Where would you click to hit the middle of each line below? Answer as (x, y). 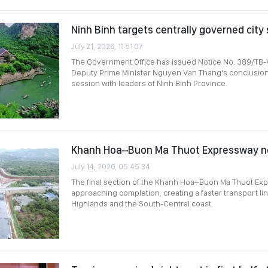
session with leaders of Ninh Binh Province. (149, 83)
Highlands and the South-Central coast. (142, 203)
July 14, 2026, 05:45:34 (111, 167)
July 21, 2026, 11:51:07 (107, 46)
